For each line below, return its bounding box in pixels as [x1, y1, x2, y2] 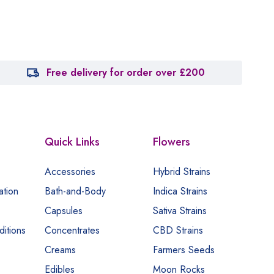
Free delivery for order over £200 [46, 65, 205, 80]
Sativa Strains [152, 203, 207, 218]
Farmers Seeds [152, 242, 215, 257]
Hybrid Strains [152, 164, 210, 179]
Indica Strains [152, 183, 207, 198]
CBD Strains [152, 223, 203, 237]
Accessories [45, 164, 96, 179]
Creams [45, 242, 76, 257]
